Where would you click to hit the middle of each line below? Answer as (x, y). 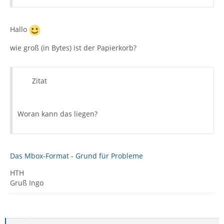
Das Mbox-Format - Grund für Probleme (76, 156)
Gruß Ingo (27, 183)
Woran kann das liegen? (57, 114)
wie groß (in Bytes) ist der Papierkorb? (73, 48)
